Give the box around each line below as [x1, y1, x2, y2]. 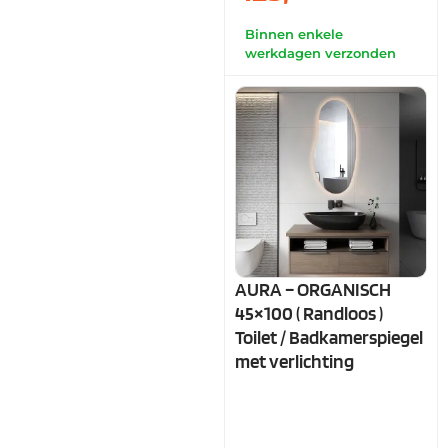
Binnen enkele [245, 26, 343, 42]
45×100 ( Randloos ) [235, 301, 383, 325]
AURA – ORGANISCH [235, 277, 391, 301]
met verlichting [235, 349, 354, 373]
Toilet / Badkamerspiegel [235, 325, 423, 349]
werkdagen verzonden [245, 45, 396, 61]
